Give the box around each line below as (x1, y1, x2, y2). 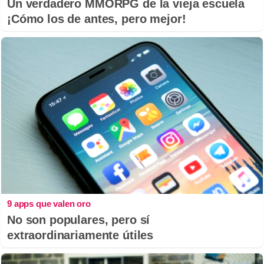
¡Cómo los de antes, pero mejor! (7, 12, 186, 26)
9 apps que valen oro (7, 199, 91, 209)
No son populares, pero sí (7, 213, 150, 227)
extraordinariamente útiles (7, 229, 154, 242)
